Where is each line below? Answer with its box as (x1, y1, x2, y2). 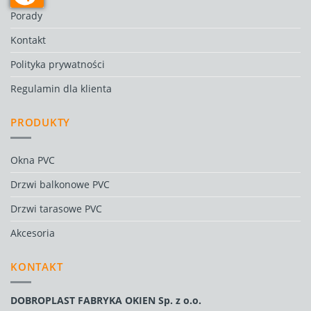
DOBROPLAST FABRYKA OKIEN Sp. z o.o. (10, 294, 201, 308)
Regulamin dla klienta (10, 81, 112, 95)
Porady (10, 8, 42, 22)
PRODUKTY (10, 115, 70, 129)
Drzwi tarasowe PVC (10, 201, 102, 215)
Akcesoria (10, 226, 55, 239)
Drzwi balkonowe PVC (10, 177, 110, 191)
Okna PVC (10, 153, 55, 167)
